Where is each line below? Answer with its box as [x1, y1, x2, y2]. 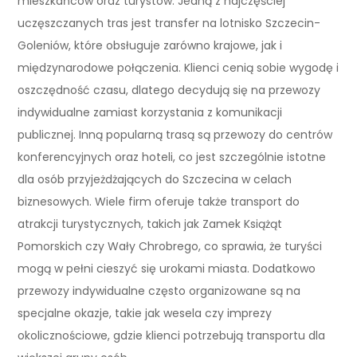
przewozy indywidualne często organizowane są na [18, 282, 301, 299]
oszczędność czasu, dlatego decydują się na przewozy [18, 81, 321, 98]
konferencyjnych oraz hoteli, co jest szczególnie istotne [18, 148, 327, 165]
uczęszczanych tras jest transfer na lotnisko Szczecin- [18, 14, 321, 31]
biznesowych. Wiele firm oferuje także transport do [18, 193, 300, 210]
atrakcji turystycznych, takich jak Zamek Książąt [18, 215, 283, 232]
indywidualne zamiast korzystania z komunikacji [18, 104, 283, 120]
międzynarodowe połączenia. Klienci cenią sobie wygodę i [18, 59, 339, 76]
